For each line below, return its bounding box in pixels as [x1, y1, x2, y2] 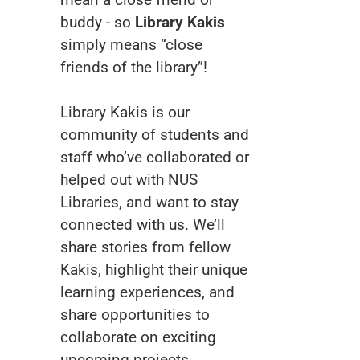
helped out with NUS [60, 170, 198, 189]
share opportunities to [60, 305, 210, 324]
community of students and [60, 125, 249, 144]
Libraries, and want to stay [60, 193, 239, 211]
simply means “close [60, 35, 202, 54]
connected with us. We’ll [60, 215, 225, 234]
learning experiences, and [60, 283, 235, 301]
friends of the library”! [60, 58, 207, 76]
